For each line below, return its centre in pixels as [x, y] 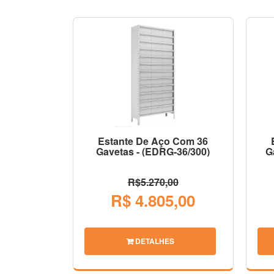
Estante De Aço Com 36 [153, 141]
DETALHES [154, 241]
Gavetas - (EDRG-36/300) [153, 151]
